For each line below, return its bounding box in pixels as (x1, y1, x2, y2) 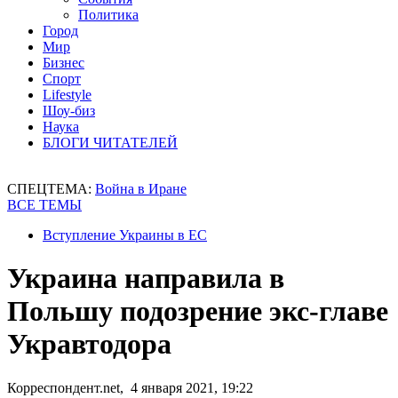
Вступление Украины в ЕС (43, 227, 207, 243)
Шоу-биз (43, 103, 95, 118)
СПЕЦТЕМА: (7, 181, 95, 196)
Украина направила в (7, 262, 284, 295)
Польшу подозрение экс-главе (7, 295, 388, 328)
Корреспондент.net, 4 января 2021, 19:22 (7, 379, 253, 395)
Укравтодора (7, 328, 171, 361)
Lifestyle (43, 87, 92, 102)
